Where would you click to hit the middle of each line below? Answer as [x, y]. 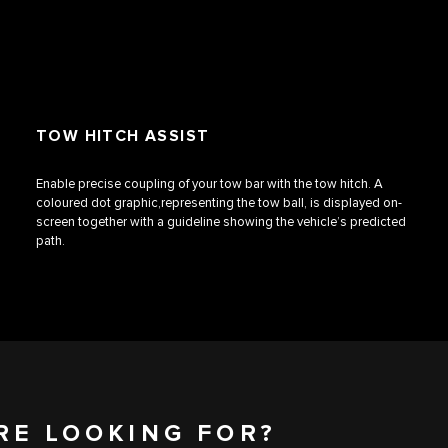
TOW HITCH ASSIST [123, 137]
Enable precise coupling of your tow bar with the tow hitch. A [209, 184]
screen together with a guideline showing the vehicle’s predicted [221, 222]
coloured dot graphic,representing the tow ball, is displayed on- [219, 203]
